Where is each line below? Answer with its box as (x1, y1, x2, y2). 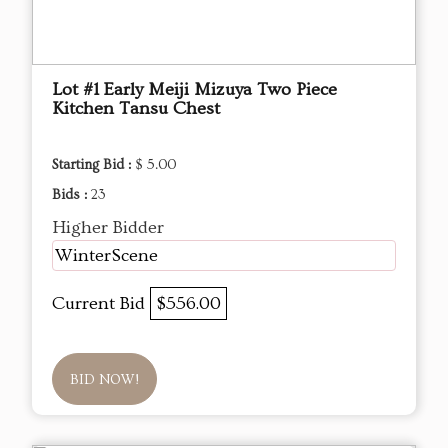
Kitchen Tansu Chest (52, 98, 220, 120)
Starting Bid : (52, 157, 135, 174)
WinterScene (55, 245, 158, 267)
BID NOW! (70, 372, 139, 389)
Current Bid (52, 293, 150, 315)
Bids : (52, 187, 91, 204)
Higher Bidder (52, 217, 164, 239)
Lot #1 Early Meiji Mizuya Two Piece (52, 79, 337, 101)
